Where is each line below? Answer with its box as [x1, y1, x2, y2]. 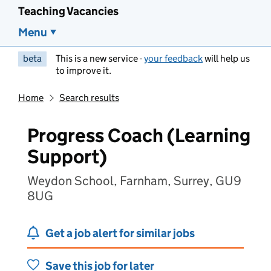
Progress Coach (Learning [27, 123, 250, 148]
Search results [59, 92, 119, 103]
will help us [203, 53, 250, 64]
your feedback [144, 53, 203, 64]
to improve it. [56, 65, 111, 76]
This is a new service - [56, 53, 144, 64]
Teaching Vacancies [18, 4, 119, 18]
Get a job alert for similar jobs [45, 226, 195, 240]
